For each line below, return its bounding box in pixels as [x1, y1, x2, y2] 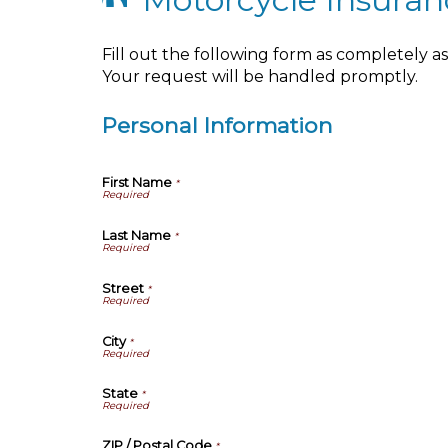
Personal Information [102, 112, 333, 138]
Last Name [102, 227, 171, 243]
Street [102, 281, 144, 297]
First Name [102, 174, 172, 190]
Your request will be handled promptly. [102, 67, 418, 86]
